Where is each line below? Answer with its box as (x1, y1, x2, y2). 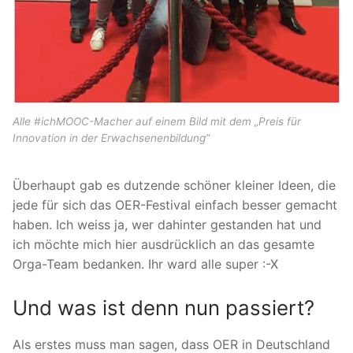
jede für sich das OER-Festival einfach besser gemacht (13, 196, 337, 213)
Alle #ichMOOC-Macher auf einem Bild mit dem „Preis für (13, 115, 301, 128)
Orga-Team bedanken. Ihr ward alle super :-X (13, 255, 278, 272)
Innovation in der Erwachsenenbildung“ (13, 132, 210, 145)
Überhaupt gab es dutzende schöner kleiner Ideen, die (13, 176, 336, 193)
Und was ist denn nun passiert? (13, 295, 314, 321)
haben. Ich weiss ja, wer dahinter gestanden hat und (13, 216, 321, 232)
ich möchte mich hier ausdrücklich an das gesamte (13, 236, 314, 252)
